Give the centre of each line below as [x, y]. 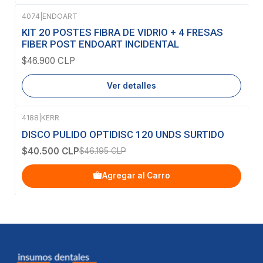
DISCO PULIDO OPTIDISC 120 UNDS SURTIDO [123, 134]
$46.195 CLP [103, 151]
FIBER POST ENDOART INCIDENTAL [100, 44]
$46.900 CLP [48, 61]
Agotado [53, 27]
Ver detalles [131, 85]
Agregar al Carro [136, 176]
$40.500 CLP [50, 151]
